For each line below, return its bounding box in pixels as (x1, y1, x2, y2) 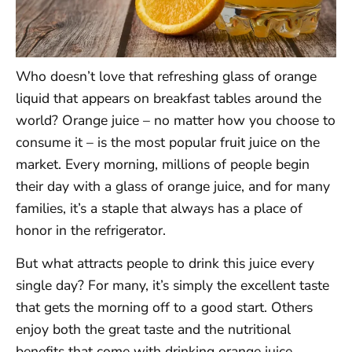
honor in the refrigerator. (16, 220, 166, 240)
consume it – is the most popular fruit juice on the (16, 132, 320, 152)
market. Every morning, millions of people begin (16, 154, 310, 174)
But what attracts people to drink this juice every (16, 254, 314, 273)
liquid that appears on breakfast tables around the (16, 88, 321, 108)
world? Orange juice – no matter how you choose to (16, 110, 335, 130)
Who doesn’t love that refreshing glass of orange (16, 66, 317, 86)
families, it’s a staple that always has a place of (16, 198, 302, 218)
